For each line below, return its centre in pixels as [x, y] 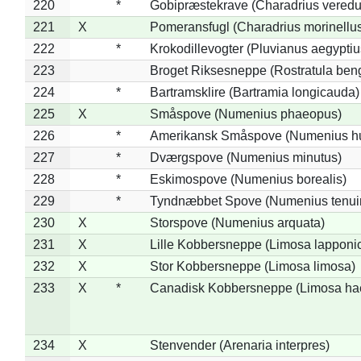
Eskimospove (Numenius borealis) [248, 179]
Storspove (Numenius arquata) [237, 222]
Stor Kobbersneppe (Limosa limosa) [252, 266]
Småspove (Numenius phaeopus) [245, 114]
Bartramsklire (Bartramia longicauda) [254, 92]
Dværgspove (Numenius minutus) [245, 157]
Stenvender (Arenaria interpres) [239, 345]
